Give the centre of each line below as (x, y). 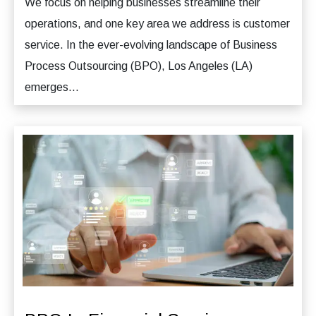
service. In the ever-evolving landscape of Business (151, 44)
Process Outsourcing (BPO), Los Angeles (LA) (139, 66)
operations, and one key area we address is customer (157, 23)
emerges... (52, 87)
